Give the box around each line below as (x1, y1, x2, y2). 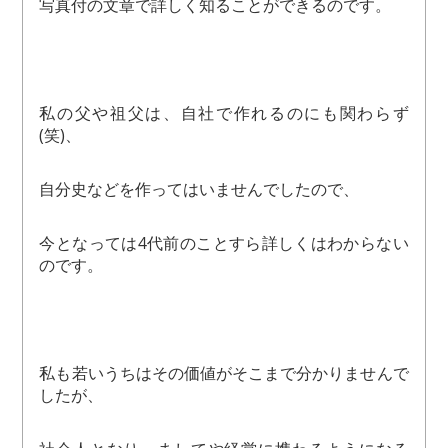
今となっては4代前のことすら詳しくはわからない (39, 232, 409, 255)
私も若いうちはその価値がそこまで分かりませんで (39, 362, 409, 385)
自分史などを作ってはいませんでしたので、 (39, 178, 360, 201)
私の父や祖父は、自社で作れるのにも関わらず (39, 102, 409, 125)
